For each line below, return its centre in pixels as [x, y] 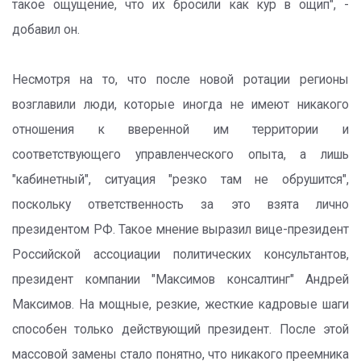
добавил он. [46, 30]
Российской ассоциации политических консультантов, [180, 255]
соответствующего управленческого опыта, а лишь [180, 155]
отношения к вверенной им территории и [180, 130]
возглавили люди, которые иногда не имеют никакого [180, 105]
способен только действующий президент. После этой [180, 330]
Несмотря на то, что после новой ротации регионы [180, 80]
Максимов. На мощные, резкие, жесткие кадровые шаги [180, 305]
